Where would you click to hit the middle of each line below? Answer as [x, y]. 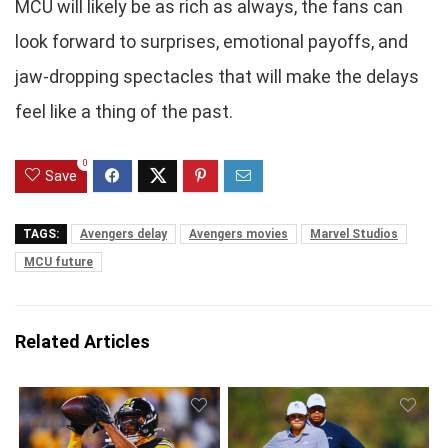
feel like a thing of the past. [124, 111]
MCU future [58, 261]
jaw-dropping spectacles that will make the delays [217, 76]
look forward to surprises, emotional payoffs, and [211, 41]
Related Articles [82, 341]
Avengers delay [123, 233]
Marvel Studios [354, 233]
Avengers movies [238, 233]
